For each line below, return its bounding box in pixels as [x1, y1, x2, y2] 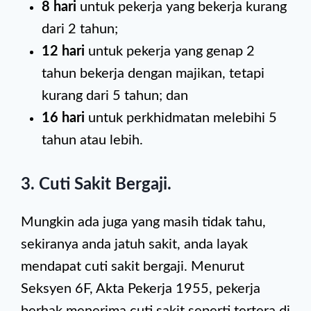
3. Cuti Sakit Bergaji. [21, 176, 171, 193]
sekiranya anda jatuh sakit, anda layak [21, 237, 248, 251]
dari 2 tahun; [42, 22, 118, 36]
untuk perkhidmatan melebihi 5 [88, 111, 277, 125]
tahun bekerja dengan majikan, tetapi [42, 67, 264, 81]
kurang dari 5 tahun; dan [42, 89, 188, 103]
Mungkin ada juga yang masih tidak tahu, [21, 215, 266, 229]
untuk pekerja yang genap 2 [88, 44, 255, 58]
